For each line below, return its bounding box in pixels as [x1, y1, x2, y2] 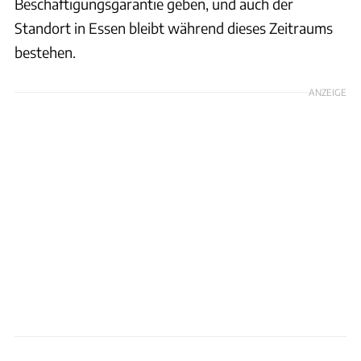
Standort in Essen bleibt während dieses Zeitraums [15, 18, 333, 37]
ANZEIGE [309, 85, 346, 98]
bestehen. [15, 42, 76, 61]
